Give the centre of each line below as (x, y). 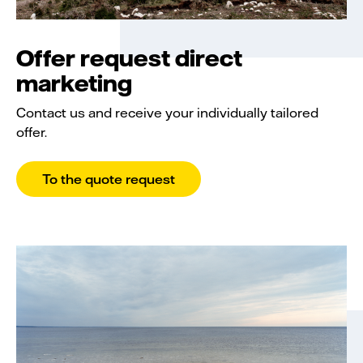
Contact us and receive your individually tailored (167, 112)
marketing (74, 83)
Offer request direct (129, 58)
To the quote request (109, 178)
